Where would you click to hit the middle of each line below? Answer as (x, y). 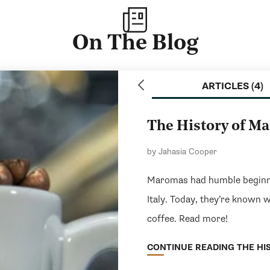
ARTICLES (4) (233, 86)
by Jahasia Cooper (182, 152)
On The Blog (135, 44)
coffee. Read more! (187, 219)
